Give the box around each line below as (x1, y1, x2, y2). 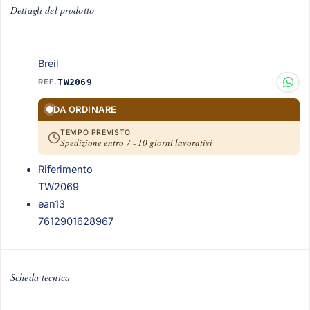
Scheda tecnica (10, 271, 70, 284)
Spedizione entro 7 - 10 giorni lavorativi (60, 136, 212, 149)
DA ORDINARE (53, 103, 117, 115)
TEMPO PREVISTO (60, 127, 131, 137)
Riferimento (38, 163, 93, 175)
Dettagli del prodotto (10, 3, 94, 17)
